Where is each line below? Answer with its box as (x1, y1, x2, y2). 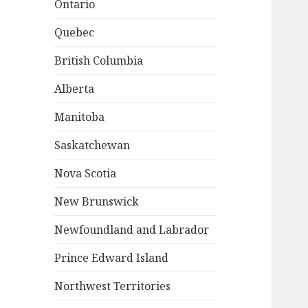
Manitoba (54, 109, 105, 125)
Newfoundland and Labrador (54, 222, 210, 238)
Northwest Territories (54, 278, 171, 294)
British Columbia (54, 53, 144, 69)
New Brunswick (54, 194, 140, 210)
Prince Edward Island (54, 250, 169, 266)
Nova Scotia (54, 166, 117, 181)
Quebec (54, 25, 95, 41)
